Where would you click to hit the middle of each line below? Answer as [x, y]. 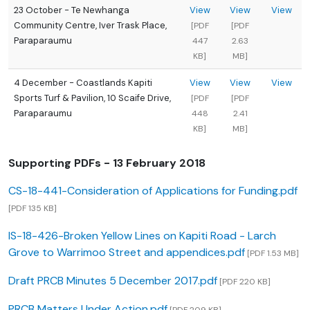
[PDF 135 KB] [33, 209]
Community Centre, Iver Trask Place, [90, 26]
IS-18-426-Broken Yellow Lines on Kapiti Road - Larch [142, 236]
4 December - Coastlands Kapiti [83, 83]
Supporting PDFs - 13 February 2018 [107, 163]
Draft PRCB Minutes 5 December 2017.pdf [113, 281]
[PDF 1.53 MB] [272, 254]
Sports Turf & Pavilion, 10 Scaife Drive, [92, 98]
